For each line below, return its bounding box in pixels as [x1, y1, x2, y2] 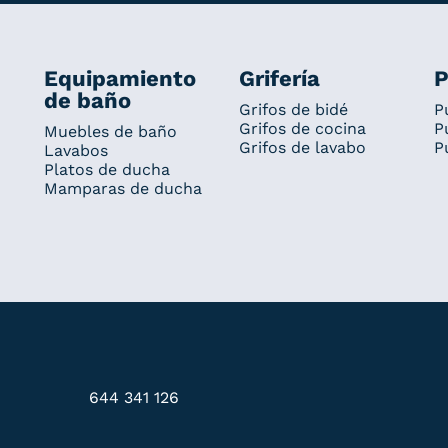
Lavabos [43, 140, 108, 160]
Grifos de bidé [238, 99, 348, 119]
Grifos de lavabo [238, 137, 366, 157]
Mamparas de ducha [43, 178, 202, 198]
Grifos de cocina [238, 118, 366, 138]
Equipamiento [43, 65, 196, 91]
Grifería [238, 65, 320, 91]
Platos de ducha [43, 159, 170, 179]
